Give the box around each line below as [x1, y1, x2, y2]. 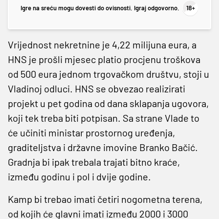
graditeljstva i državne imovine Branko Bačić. [8, 141, 198, 153]
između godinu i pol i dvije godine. [8, 170, 151, 182]
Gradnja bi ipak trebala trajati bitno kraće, [8, 155, 180, 168]
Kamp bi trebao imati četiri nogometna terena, [8, 193, 202, 205]
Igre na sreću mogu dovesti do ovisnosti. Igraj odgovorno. [21, 4, 179, 12]
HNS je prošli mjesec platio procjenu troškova [8, 53, 200, 65]
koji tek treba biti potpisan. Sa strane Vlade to [8, 111, 199, 124]
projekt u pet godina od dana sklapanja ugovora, [8, 97, 209, 109]
